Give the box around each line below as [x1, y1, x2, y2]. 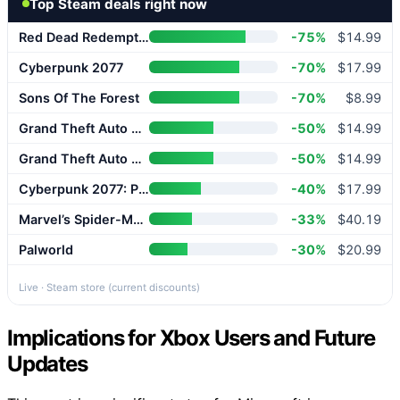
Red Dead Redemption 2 [138, 29, 149, 45]
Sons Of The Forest [19, 89, 139, 105]
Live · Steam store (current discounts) [19, 280, 200, 294]
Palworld [19, 241, 73, 257]
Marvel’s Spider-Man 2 [133, 211, 144, 227]
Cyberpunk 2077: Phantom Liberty [138, 180, 149, 196]
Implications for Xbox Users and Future [7, 324, 375, 351]
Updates [7, 350, 87, 377]
